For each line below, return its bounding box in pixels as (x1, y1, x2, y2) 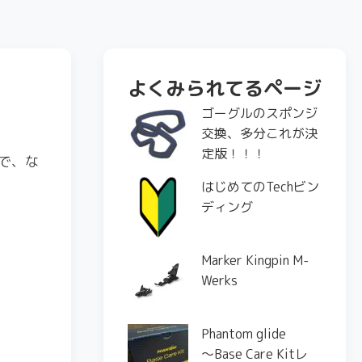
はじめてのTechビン (201, 178, 319, 196)
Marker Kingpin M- (201, 251, 309, 269)
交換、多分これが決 (201, 124, 318, 142)
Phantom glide (201, 325, 286, 343)
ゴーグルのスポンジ (201, 104, 318, 122)
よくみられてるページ (128, 74, 322, 102)
